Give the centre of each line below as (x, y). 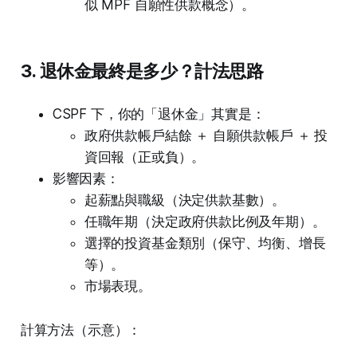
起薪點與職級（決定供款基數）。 (185, 200)
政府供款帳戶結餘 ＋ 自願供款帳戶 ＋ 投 (206, 136)
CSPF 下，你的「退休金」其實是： (159, 114)
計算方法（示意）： (81, 330)
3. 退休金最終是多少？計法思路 (142, 71)
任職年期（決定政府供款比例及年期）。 (205, 222)
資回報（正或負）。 (145, 157)
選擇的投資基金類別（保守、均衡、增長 (205, 243)
